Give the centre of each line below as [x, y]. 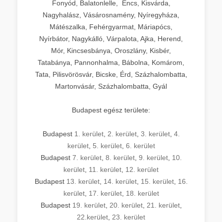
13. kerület [83, 181]
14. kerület [120, 181]
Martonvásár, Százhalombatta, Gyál [111, 86]
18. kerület [142, 193]
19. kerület [89, 205]
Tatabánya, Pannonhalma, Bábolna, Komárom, [111, 62]
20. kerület [126, 205]
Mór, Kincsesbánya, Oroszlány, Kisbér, [111, 50]
